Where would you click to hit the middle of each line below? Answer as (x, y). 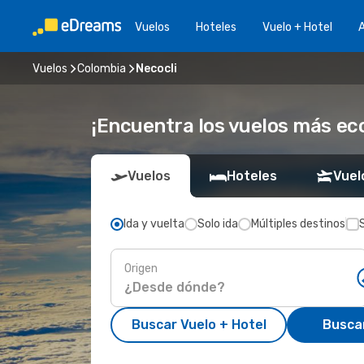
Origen (141, 268)
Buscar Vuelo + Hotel (199, 325)
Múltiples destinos (298, 224)
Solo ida (218, 224)
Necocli (156, 68)
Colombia (102, 68)
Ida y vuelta (154, 224)
